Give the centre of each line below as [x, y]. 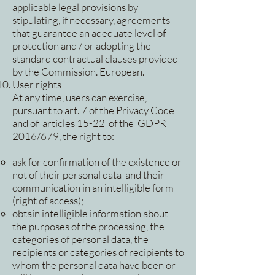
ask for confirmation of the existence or [97, 162]
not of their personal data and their [88, 175]
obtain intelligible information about [90, 214]
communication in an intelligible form [93, 188]
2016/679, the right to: [63, 136]
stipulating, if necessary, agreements [91, 20]
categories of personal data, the [80, 239]
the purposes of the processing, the [88, 227]
